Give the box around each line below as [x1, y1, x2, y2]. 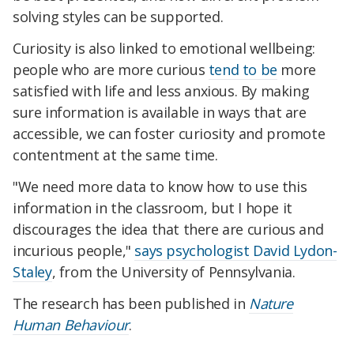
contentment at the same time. [13, 145, 218, 165]
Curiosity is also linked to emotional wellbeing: [13, 39, 315, 58]
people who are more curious [13, 60, 209, 80]
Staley [13, 262, 52, 281]
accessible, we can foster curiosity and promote [13, 124, 326, 144]
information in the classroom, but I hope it [13, 198, 292, 217]
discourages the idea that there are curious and [13, 220, 324, 239]
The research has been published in [13, 293, 249, 313]
